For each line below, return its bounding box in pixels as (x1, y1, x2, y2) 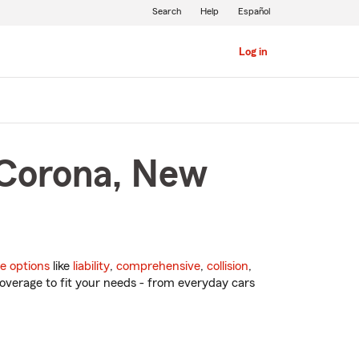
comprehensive (116, 260, 200, 273)
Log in (238, 46, 268, 58)
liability (73, 260, 110, 273)
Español (237, 6, 270, 16)
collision (207, 260, 248, 273)
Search (151, 6, 181, 16)
